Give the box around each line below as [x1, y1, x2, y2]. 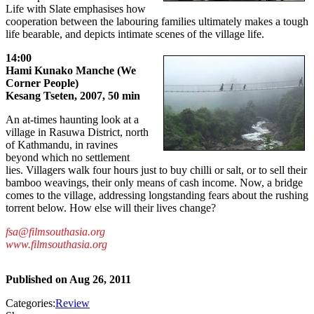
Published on [6, 273, 69, 286]
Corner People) [6, 77, 78, 90]
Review [55, 297, 90, 310]
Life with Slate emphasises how [6, 3, 146, 15]
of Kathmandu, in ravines [6, 139, 118, 151]
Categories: [6, 297, 55, 310]
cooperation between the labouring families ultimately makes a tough [6, 15, 308, 28]
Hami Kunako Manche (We [6, 64, 136, 77]
